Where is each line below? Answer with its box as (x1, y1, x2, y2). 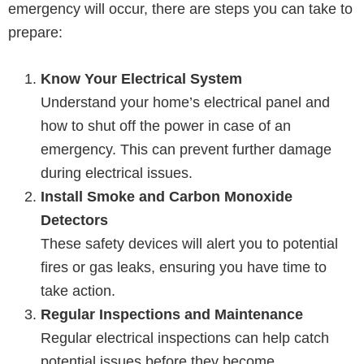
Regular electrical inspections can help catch (41, 330, 329, 346)
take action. (41, 283, 115, 299)
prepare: (8, 24, 63, 41)
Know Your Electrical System (41, 71, 242, 87)
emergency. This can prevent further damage (41, 141, 331, 158)
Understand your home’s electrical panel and (41, 94, 330, 110)
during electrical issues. (41, 165, 193, 181)
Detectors (41, 212, 108, 228)
